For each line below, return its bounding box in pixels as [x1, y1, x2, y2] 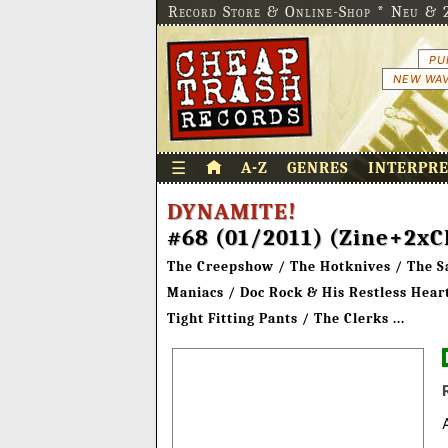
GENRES [287, 159, 349, 177]
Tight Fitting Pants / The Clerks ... [167, 310, 405, 327]
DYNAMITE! [167, 199, 297, 225]
